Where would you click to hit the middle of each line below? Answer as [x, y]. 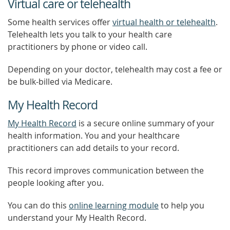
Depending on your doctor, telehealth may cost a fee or [115, 69]
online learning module [114, 205]
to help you [181, 205]
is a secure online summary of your [146, 123]
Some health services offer [60, 22]
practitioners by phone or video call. [78, 47]
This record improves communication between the [106, 170]
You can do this [38, 205]
